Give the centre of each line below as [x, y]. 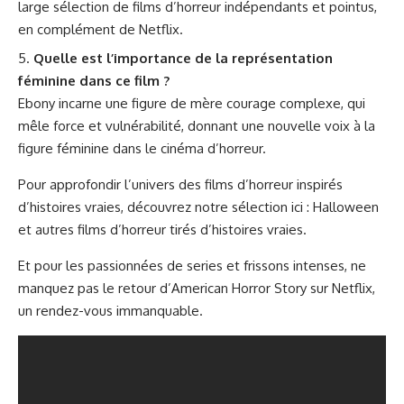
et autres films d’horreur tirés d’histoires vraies [161, 230]
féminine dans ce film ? [94, 81]
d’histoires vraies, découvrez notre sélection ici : [165, 207]
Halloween [346, 207]
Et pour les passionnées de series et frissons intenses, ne [192, 266]
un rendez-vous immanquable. [110, 311]
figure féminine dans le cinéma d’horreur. [142, 149]
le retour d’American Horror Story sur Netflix [238, 289]
